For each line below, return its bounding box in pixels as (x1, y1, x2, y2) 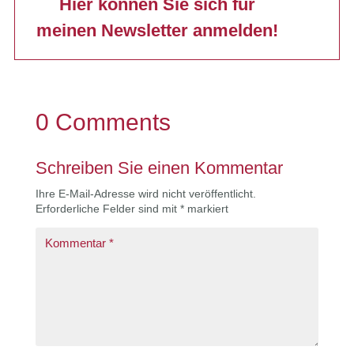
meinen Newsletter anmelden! (36, 20, 278, 40)
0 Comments (35, 108, 171, 135)
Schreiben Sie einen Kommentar (35, 157, 283, 178)
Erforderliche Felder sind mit (35, 201, 180, 215)
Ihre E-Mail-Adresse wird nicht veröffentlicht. (35, 186, 256, 200)
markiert (183, 201, 228, 215)
